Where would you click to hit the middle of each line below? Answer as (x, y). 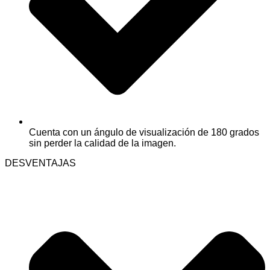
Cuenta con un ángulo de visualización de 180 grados (144, 132)
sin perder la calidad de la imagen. (102, 143)
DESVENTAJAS (40, 163)
